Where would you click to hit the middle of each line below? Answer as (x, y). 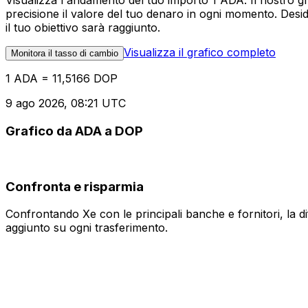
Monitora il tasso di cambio (65, 54)
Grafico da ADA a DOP (74, 131)
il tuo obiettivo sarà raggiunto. (83, 28)
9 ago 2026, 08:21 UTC (66, 103)
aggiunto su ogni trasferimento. (87, 228)
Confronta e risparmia (75, 186)
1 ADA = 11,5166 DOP (62, 79)
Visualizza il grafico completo (200, 53)
